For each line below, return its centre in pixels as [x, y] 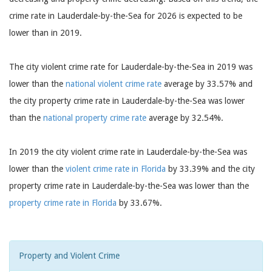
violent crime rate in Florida [116, 169]
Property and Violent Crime [69, 256]
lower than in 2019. [46, 33]
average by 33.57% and [207, 84]
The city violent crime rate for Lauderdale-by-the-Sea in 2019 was [131, 67]
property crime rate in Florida [63, 203]
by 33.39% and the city [210, 169]
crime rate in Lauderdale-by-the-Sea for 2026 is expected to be [126, 16]
